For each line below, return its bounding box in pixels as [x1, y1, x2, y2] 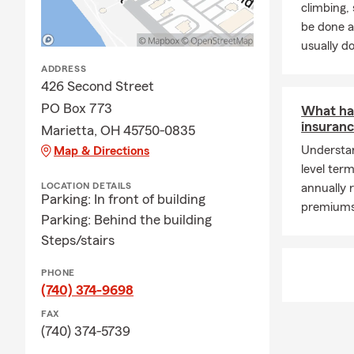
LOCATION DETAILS [41, 181, 132, 191]
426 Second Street [41, 79, 154, 94]
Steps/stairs [41, 233, 115, 248]
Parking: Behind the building [41, 213, 212, 228]
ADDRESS [41, 64, 87, 74]
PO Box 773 [41, 101, 112, 116]
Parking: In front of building [41, 192, 205, 207]
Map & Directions [54, 145, 149, 158]
